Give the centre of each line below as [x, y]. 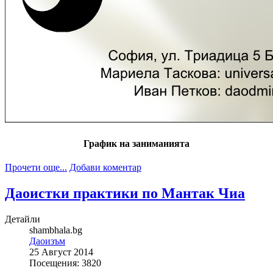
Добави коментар [105, 167]
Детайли [23, 219]
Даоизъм [47, 241]
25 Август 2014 [61, 252]
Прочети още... [36, 167]
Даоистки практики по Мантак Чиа [125, 193]
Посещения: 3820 [65, 263]
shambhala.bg [56, 230]
